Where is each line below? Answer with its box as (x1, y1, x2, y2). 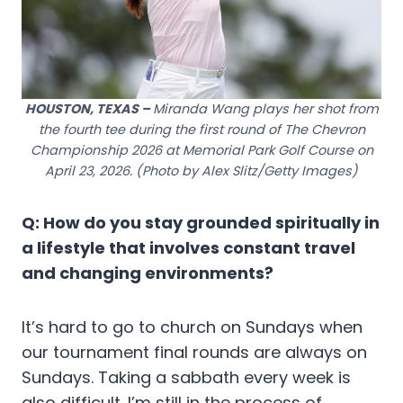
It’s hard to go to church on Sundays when (22, 316, 363, 339)
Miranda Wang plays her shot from (152, 100, 379, 119)
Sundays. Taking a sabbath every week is (22, 366, 351, 390)
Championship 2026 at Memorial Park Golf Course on (30, 141, 373, 160)
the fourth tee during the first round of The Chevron (38, 121, 365, 139)
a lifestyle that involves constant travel (22, 237, 355, 260)
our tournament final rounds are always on (22, 341, 367, 364)
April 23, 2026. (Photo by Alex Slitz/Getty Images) (45, 162, 358, 181)
